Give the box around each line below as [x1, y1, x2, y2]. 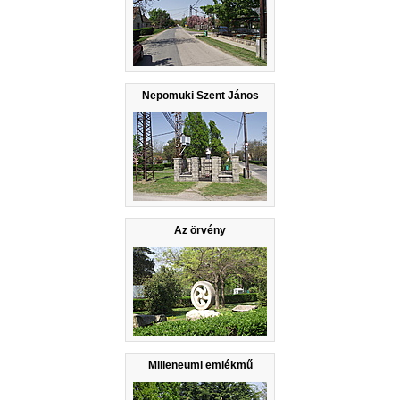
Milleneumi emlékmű [147, 358, 253, 371]
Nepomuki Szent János [141, 88, 259, 102]
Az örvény [174, 223, 226, 237]
